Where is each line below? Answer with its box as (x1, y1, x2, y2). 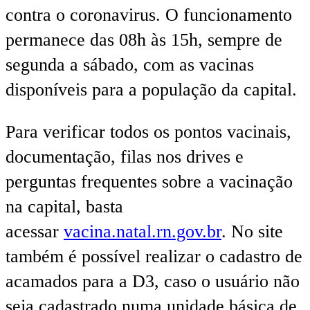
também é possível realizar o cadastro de (6, 246, 302, 267)
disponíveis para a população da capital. (6, 79, 297, 100)
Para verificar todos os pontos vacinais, (6, 122, 291, 143)
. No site (221, 221, 283, 242)
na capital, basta (6, 197, 123, 217)
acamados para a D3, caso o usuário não (6, 271, 300, 292)
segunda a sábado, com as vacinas (6, 54, 254, 75)
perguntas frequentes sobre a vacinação (6, 172, 293, 192)
